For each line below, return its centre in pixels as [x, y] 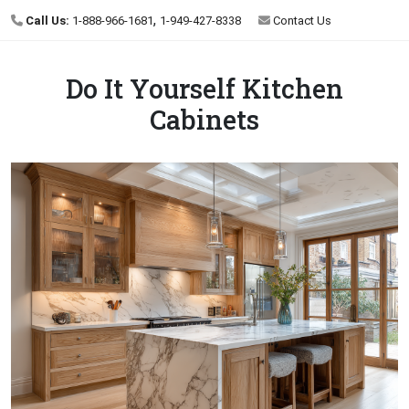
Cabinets [204, 120]
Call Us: [47, 21]
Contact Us [301, 21]
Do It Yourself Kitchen [204, 89]
